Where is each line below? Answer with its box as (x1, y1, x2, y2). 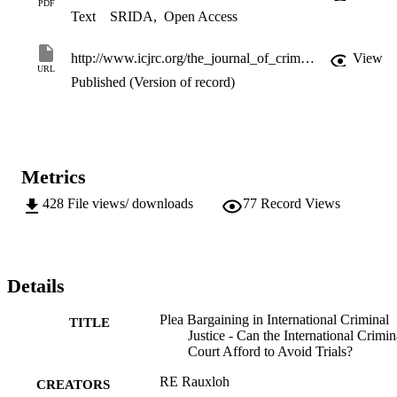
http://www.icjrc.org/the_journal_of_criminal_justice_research (300, 51, 315, 66)
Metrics (21, 166, 86, 189)
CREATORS (36, 378, 110, 393)
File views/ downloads (67, 196, 193, 212)
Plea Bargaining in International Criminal (160, 312, 389, 328)
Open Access (160, 9, 237, 25)
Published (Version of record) (71, 74, 235, 90)
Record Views (261, 196, 340, 212)
